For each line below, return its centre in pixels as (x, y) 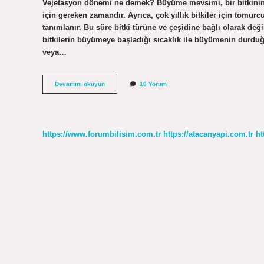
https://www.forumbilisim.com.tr (102, 134)
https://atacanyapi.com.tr (208, 134)
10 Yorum (153, 84)
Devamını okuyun (80, 84)
